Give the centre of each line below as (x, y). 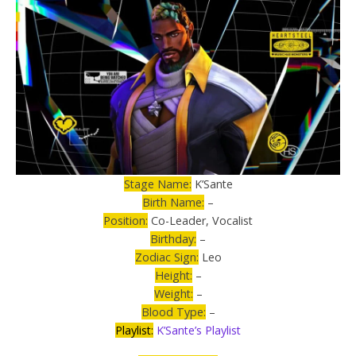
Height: (173, 276)
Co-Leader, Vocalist (200, 221)
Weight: (173, 294)
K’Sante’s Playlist (199, 331)
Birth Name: (173, 203)
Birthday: (173, 239)
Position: (126, 221)
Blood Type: (173, 312)
